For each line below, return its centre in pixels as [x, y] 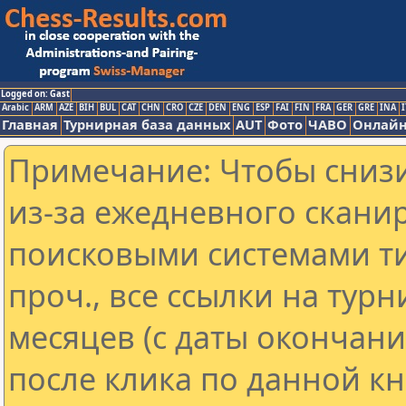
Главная [30, 124]
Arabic [15, 107]
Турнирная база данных [147, 124]
